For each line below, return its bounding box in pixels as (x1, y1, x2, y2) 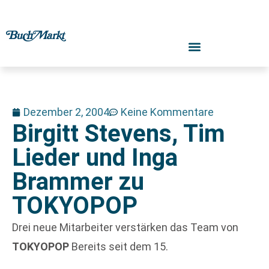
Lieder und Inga (12, 144, 178, 172)
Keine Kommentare (121, 106, 214, 118)
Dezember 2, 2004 (23, 106, 109, 118)
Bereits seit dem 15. (71, 240, 168, 253)
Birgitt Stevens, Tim (12, 119, 225, 148)
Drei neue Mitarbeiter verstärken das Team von (12, 221, 238, 234)
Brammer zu (12, 168, 144, 196)
